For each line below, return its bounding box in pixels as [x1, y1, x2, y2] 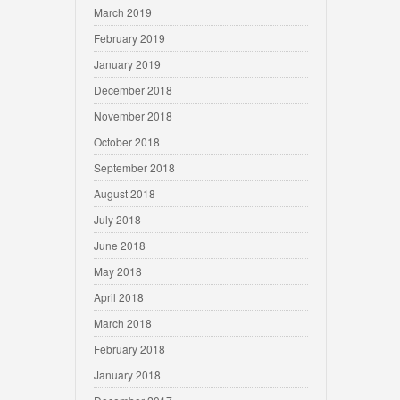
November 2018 [94, 108, 172, 123]
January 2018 [94, 367, 161, 382]
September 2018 [94, 160, 175, 175]
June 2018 [94, 237, 146, 253]
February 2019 [94, 30, 165, 46]
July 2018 [94, 212, 141, 227]
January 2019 [94, 56, 161, 71]
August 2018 [94, 186, 155, 201]
